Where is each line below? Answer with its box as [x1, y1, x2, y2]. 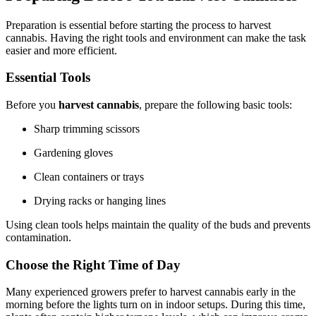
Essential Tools [6, 70, 90, 85]
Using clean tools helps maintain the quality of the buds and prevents [6, 219, 310, 231]
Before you [6, 99, 59, 111]
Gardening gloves [34, 147, 113, 159]
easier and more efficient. [6, 44, 117, 56]
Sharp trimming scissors [34, 123, 140, 135]
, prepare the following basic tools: [139, 99, 292, 111]
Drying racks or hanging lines [34, 195, 166, 207]
